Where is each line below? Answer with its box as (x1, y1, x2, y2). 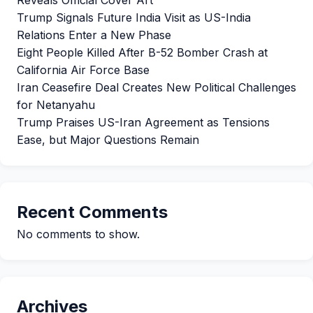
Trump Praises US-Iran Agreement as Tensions (17, 115, 270, 129)
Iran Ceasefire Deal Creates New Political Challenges (17, 80, 296, 94)
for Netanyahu (17, 98, 95, 112)
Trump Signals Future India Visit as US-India (17, 10, 251, 24)
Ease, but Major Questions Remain (17, 133, 199, 147)
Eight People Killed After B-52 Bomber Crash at (17, 45, 268, 59)
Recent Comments (17, 202, 168, 222)
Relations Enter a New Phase (17, 28, 171, 42)
